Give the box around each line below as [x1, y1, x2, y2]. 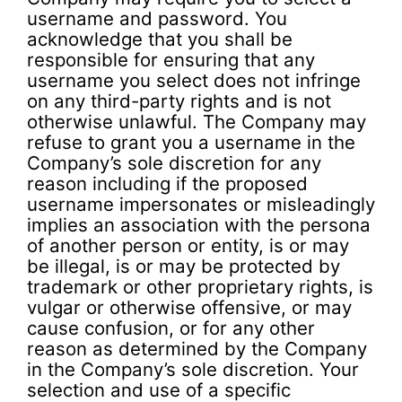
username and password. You [27, 6, 287, 30]
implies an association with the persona [27, 213, 371, 236]
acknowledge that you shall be [27, 27, 293, 50]
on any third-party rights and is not [27, 89, 331, 112]
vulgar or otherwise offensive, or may [27, 295, 352, 319]
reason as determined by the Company [27, 336, 367, 360]
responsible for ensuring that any [27, 48, 315, 71]
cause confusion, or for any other [27, 316, 315, 339]
